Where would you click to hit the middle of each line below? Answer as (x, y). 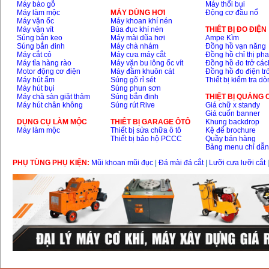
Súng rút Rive (133, 105)
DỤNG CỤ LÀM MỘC (52, 122)
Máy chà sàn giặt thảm (54, 97)
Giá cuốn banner (233, 114)
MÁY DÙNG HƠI (138, 13)
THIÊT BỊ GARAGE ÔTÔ (151, 122)
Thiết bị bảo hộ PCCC (147, 139)
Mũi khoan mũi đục (122, 163)
